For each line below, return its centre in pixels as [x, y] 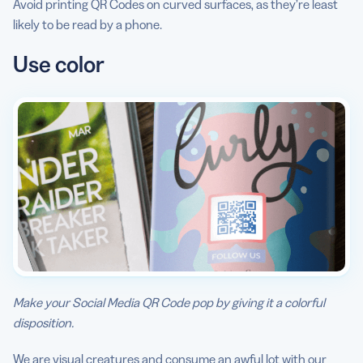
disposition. [43, 322]
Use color [59, 64]
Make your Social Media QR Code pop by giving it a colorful [169, 302]
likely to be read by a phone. [88, 24]
